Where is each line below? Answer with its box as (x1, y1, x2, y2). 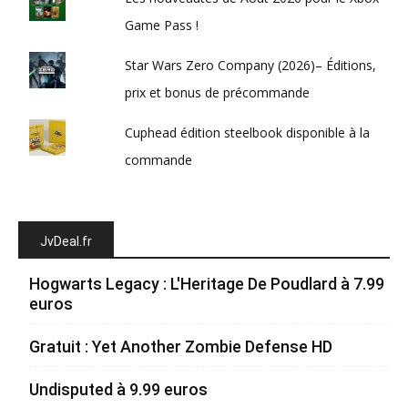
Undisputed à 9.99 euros (29, 379, 208, 399)
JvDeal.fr (40, 233, 92, 249)
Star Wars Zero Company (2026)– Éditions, (125, 56, 377, 74)
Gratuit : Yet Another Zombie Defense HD (29, 336, 332, 356)
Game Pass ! (125, 15, 199, 34)
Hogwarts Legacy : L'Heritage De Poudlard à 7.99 (29, 273, 384, 293)
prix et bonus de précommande (125, 83, 311, 101)
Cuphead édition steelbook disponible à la (125, 123, 371, 141)
